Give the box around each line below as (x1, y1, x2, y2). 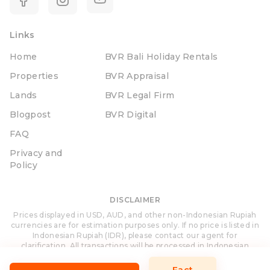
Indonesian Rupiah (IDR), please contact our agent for (33, 231, 237, 240)
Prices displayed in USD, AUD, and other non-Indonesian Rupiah (13, 210, 257, 220)
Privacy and (10, 148, 63, 159)
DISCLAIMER (110, 195, 160, 205)
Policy (10, 160, 37, 171)
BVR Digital (105, 109, 157, 121)
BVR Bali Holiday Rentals (105, 51, 218, 63)
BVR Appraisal (105, 71, 169, 82)
